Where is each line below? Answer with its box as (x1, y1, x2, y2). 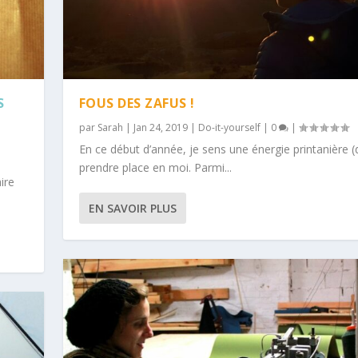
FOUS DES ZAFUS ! (78, 94, 195, 113)
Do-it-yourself (197, 121, 261, 135)
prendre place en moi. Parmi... (78, 160, 232, 176)
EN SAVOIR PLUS (88, 201, 177, 217)
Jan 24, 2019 (133, 121, 188, 135)
